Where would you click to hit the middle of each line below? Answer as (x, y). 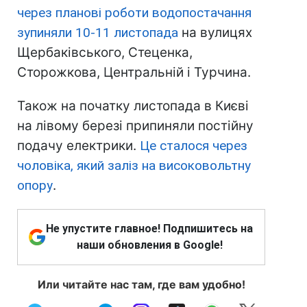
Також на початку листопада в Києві (133, 106)
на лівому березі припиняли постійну (135, 126)
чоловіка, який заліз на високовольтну (134, 166)
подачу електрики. (78, 146)
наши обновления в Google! (149, 245)
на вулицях (215, 33)
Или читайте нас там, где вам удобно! (141, 285)
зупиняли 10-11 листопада (98, 33)
